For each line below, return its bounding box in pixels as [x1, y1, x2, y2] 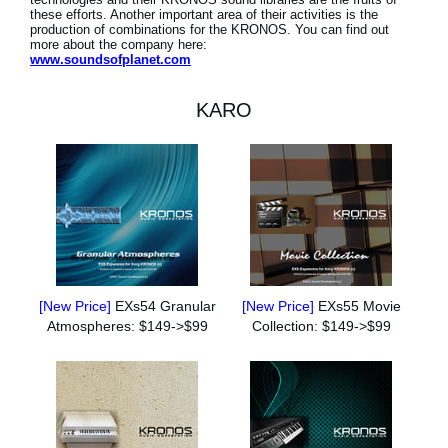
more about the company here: [30, 37, 207, 53]
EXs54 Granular [114, 298, 216, 315]
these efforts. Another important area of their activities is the [30, 7, 378, 23]
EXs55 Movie [317, 298, 401, 315]
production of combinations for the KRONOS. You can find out [30, 22, 389, 38]
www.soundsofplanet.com [30, 52, 191, 68]
